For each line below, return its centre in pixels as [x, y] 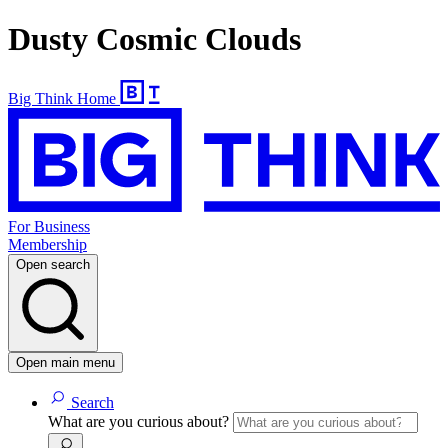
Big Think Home [62, 98]
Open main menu [65, 363]
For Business [49, 227]
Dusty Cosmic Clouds [154, 39]
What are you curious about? [140, 422]
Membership [47, 245]
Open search [53, 265]
